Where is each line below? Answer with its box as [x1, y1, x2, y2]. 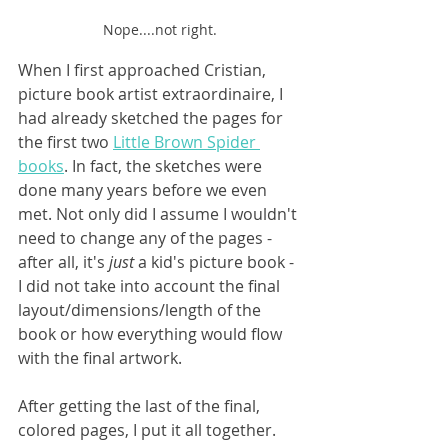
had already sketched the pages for [18, 106, 287, 129]
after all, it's [18, 250, 109, 273]
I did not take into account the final [18, 274, 284, 297]
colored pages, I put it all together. [18, 418, 280, 441]
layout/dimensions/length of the [18, 298, 265, 321]
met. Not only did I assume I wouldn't [18, 202, 301, 225]
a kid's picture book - [138, 250, 298, 273]
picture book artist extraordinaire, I [18, 82, 287, 105]
